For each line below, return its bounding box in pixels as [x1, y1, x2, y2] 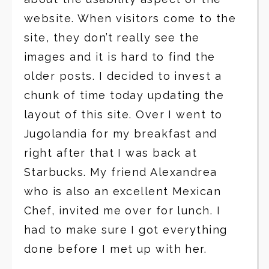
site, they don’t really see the [24, 31, 200, 44]
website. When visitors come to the [24, 12, 236, 25]
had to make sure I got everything [24, 223, 228, 236]
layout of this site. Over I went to [24, 108, 223, 121]
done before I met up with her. [24, 243, 207, 255]
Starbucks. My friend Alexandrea [24, 166, 217, 178]
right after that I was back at [24, 147, 198, 159]
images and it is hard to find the [24, 50, 216, 63]
